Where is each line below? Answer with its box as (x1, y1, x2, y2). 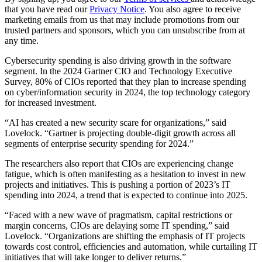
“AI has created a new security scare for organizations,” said (5, 118, 226, 128)
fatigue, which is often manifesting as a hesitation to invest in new (5, 169, 246, 180)
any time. (5, 36, 39, 46)
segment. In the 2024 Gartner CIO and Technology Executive (5, 66, 232, 77)
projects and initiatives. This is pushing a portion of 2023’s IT (5, 180, 230, 190)
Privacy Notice (89, 4, 144, 15)
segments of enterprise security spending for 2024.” (5, 139, 194, 149)
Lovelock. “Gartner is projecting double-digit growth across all (5, 128, 236, 139)
